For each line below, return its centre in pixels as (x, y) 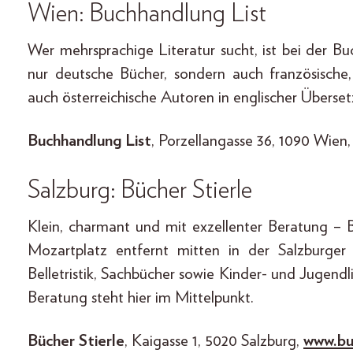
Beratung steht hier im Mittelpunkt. (141, 297)
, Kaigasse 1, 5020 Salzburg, (214, 340)
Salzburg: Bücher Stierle (140, 190)
